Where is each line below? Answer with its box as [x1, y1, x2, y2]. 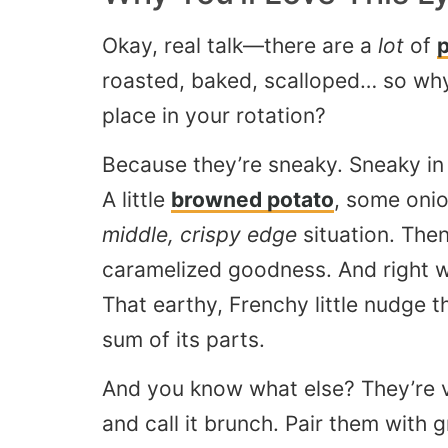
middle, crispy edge [102, 222, 297, 248]
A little [102, 187, 171, 213]
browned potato [171, 187, 334, 213]
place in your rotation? [102, 102, 326, 128]
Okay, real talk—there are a [102, 32, 378, 58]
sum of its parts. [102, 327, 265, 353]
